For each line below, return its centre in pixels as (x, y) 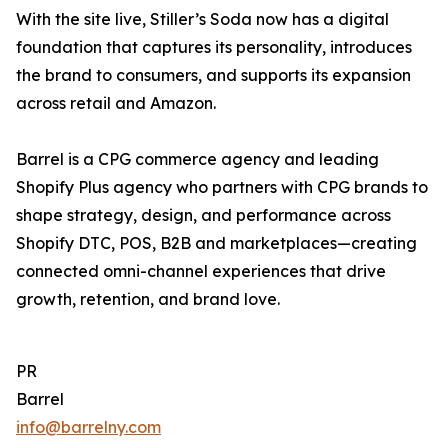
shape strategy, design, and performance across (203, 215)
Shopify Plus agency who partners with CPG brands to (222, 187)
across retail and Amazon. (116, 103)
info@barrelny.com (88, 427)
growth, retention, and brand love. (148, 299)
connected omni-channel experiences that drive (201, 271)
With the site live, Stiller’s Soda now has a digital (202, 19)
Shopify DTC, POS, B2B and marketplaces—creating (216, 243)
